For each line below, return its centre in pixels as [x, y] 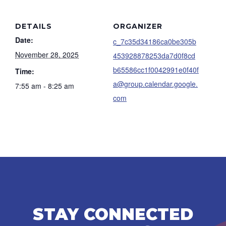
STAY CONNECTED [113, 214]
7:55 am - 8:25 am [45, 86]
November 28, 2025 [47, 54]
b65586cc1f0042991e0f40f [156, 70]
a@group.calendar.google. [155, 84]
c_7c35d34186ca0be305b [155, 41]
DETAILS [34, 26]
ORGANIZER [138, 26]
